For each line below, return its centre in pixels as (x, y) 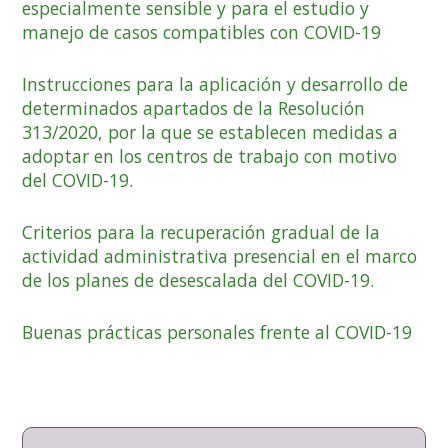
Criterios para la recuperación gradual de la (201, 231)
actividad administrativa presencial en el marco (220, 255)
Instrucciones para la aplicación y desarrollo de (215, 83)
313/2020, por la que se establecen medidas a (210, 131)
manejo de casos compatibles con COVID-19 (202, 31)
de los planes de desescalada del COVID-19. (198, 279)
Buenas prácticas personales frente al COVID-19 (217, 332)
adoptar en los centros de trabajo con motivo (210, 155)
